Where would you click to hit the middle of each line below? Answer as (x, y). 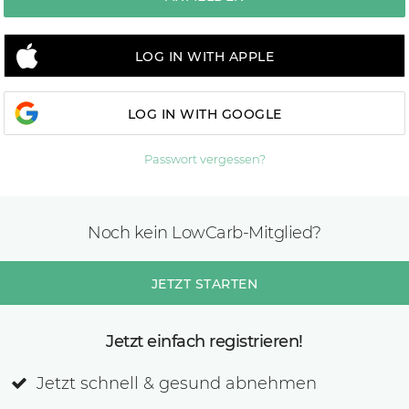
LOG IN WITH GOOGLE (204, 114)
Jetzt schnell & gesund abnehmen (177, 383)
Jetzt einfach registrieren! (204, 341)
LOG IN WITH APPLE (204, 57)
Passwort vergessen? (204, 159)
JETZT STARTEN (204, 284)
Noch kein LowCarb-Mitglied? (204, 233)
